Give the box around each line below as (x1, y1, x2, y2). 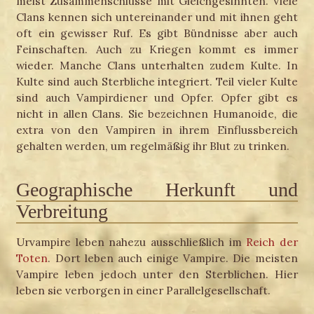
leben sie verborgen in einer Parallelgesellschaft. (16, 283, 271, 298)
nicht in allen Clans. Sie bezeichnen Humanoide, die (16, 106, 298, 121)
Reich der (246, 235, 298, 250)
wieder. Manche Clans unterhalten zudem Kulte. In (16, 57, 298, 72)
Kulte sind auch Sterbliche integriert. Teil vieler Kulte (16, 74, 298, 88)
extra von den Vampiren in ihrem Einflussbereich (16, 122, 298, 137)
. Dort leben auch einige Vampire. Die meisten (48, 251, 298, 266)
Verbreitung (16, 200, 109, 222)
